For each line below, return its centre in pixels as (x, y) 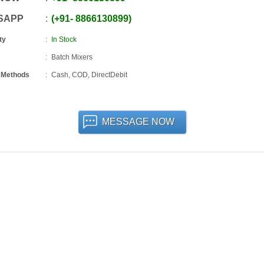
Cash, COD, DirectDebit (89, 75)
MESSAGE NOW (138, 122)
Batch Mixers (72, 57)
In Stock (64, 39)
